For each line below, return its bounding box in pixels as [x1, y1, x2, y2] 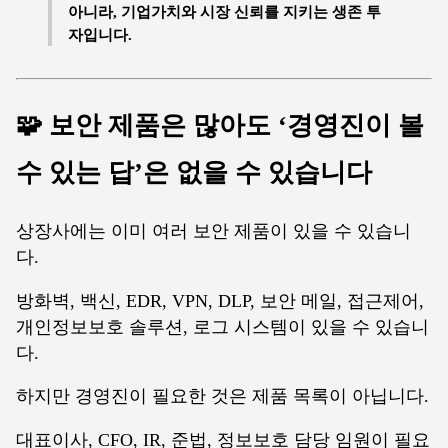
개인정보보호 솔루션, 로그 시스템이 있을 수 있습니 [16, 316, 429, 337]
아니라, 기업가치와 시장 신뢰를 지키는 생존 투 [68, 3, 381, 21]
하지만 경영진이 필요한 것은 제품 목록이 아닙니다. [16, 386, 429, 407]
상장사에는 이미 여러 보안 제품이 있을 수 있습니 [16, 221, 411, 242]
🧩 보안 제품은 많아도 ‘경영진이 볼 [16, 110, 424, 141]
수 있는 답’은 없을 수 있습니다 [16, 157, 372, 188]
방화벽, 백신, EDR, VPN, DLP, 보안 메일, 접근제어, [16, 290, 424, 311]
